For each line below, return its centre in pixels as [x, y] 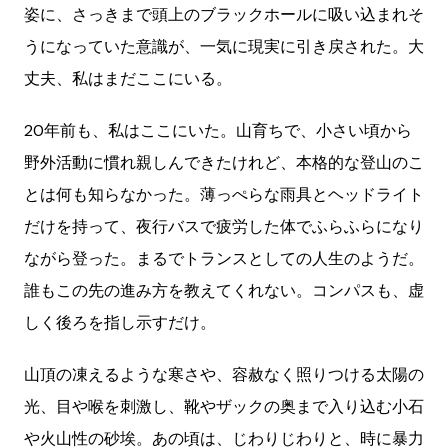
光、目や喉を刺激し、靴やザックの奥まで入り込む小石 [224, 407]
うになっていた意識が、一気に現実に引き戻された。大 [224, 47]
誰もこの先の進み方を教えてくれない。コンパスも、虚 [224, 291]
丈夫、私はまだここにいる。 [128, 79]
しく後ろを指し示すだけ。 [120, 323]
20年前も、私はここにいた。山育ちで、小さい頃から [218, 131]
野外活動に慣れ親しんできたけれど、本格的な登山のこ [224, 163]
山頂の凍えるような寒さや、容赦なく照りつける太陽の [224, 375]
